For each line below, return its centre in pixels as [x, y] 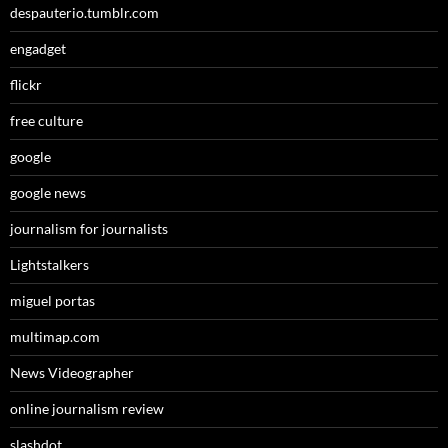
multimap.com [55, 337]
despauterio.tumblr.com [84, 13]
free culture [46, 121]
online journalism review [87, 409]
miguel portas [52, 301]
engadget [38, 49]
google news [48, 193]
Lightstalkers [49, 265]
